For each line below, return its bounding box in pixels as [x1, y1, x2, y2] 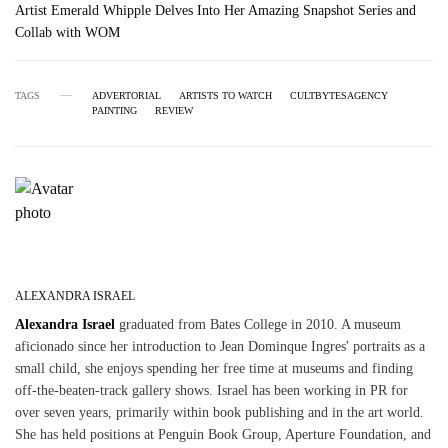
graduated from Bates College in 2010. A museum [115, 316, 402, 332]
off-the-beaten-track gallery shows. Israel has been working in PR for [15, 382, 409, 398]
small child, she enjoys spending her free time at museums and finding [15, 360, 414, 376]
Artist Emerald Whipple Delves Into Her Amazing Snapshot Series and [15, 2, 417, 18]
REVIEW [155, 104, 193, 116]
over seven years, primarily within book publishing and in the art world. [15, 404, 425, 420]
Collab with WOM [15, 24, 121, 40]
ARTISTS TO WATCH [179, 89, 272, 101]
